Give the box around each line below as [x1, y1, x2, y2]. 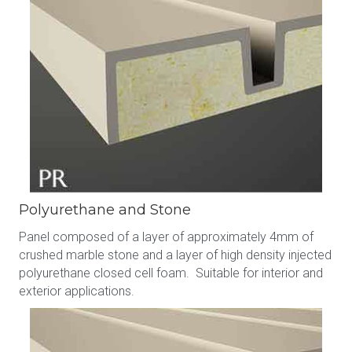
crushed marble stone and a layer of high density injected [19, 247, 332, 262]
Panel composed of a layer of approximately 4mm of [19, 229, 313, 244]
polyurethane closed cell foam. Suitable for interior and [19, 265, 323, 280]
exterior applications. [19, 283, 134, 299]
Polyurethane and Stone [19, 200, 191, 218]
